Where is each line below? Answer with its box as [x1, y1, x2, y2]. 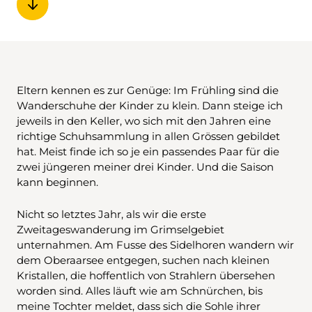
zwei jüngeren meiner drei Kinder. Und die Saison [17, 159, 274, 173]
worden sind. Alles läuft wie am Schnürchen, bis [17, 283, 263, 297]
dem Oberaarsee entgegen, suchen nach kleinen [17, 253, 270, 267]
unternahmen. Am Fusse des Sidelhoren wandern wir [17, 237, 294, 251]
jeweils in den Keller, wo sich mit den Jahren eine [17, 114, 271, 127]
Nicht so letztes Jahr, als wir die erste [17, 207, 206, 221]
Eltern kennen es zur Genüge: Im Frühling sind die [17, 83, 279, 97]
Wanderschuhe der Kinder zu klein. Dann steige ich [17, 98, 283, 112]
